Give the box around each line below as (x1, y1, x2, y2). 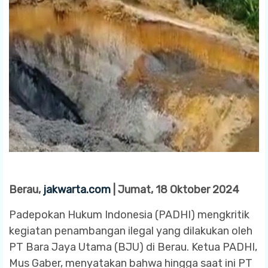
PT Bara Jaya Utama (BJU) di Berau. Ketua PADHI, (9, 240, 257, 254)
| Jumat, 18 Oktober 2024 (111, 182, 239, 196)
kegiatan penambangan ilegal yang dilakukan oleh (9, 224, 252, 237)
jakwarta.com (43, 182, 111, 196)
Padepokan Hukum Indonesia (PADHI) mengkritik (9, 208, 249, 221)
